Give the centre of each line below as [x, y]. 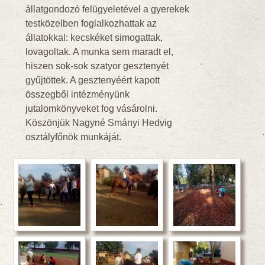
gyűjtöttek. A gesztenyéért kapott [92, 80]
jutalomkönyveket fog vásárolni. [91, 109]
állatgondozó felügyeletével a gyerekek [107, 9]
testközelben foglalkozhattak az [91, 23]
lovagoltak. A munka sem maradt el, [99, 52]
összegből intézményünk [77, 94]
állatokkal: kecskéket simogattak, [94, 38]
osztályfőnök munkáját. [73, 137]
